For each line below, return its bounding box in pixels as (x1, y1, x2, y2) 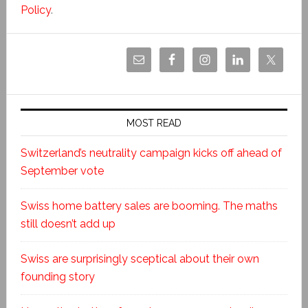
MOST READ (126, 117, 181, 129)
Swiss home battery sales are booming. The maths (20, 199, 278, 212)
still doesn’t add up (20, 217, 115, 230)
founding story (20, 269, 95, 283)
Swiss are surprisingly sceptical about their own (20, 252, 259, 265)
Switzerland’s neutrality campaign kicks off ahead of (20, 146, 282, 159)
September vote (20, 164, 104, 177)
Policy (20, 3, 51, 16)
